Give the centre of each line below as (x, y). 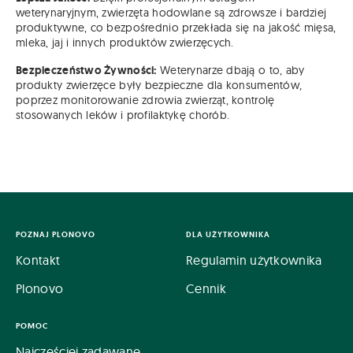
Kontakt (38, 260)
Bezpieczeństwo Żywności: (86, 70)
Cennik (206, 288)
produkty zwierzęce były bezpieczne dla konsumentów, (159, 85)
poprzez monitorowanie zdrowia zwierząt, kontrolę (145, 100)
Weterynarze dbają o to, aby (230, 70)
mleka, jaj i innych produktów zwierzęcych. (125, 42)
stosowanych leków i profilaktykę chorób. (123, 115)
